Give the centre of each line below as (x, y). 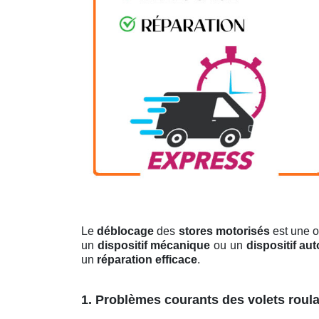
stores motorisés (224, 231)
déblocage (126, 231)
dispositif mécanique (154, 246)
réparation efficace (147, 260)
